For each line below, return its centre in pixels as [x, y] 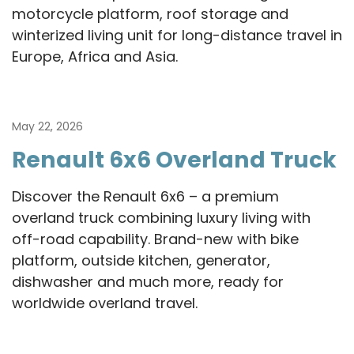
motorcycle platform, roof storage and [150, 13]
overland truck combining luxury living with [161, 217]
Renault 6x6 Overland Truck [174, 159]
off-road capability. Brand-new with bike [155, 239]
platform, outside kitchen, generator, [141, 260]
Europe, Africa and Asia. [95, 56]
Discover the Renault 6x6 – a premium [145, 196]
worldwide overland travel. [105, 303]
